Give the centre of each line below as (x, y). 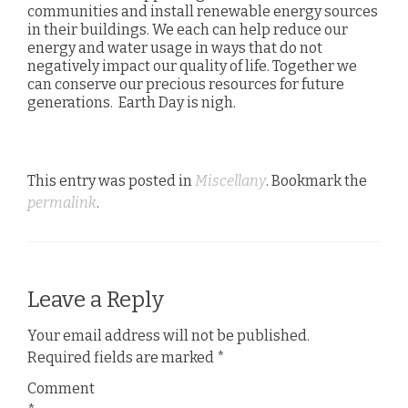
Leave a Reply (96, 300)
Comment (61, 388)
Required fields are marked (122, 357)
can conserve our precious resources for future (186, 84)
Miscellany (230, 181)
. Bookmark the (316, 181)
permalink (62, 203)
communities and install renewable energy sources (203, 11)
